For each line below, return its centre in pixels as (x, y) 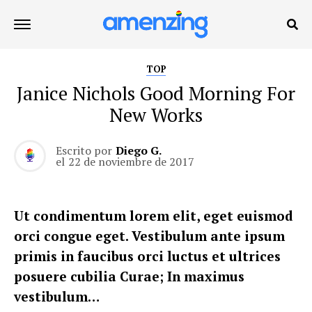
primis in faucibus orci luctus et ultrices (147, 256)
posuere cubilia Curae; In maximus (129, 276)
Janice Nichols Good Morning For (156, 93)
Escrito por (84, 150)
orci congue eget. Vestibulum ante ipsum (149, 236)
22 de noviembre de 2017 (131, 162)
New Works (156, 115)
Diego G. (139, 150)
